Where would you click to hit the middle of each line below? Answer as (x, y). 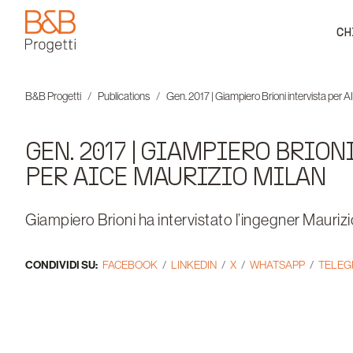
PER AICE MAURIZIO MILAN (175, 176)
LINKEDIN (194, 265)
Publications (124, 96)
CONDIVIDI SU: (61, 265)
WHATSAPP (277, 265)
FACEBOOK (130, 265)
